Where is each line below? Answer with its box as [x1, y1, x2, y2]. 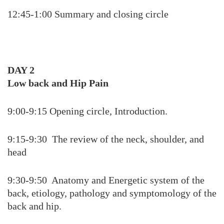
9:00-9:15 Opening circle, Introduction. [7, 105, 167, 116]
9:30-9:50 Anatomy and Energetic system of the [7, 174, 204, 185]
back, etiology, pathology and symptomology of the [7, 187, 216, 198]
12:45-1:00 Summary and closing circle [7, 8, 168, 19]
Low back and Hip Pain [7, 77, 108, 88]
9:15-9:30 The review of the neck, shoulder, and [7, 133, 204, 144]
